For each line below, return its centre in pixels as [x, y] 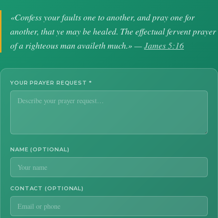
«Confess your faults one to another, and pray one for [102, 17]
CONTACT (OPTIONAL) [47, 189]
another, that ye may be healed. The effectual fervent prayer [113, 31]
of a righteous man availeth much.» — [77, 45]
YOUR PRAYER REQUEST [50, 83]
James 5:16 [164, 45]
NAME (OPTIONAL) [40, 150]
